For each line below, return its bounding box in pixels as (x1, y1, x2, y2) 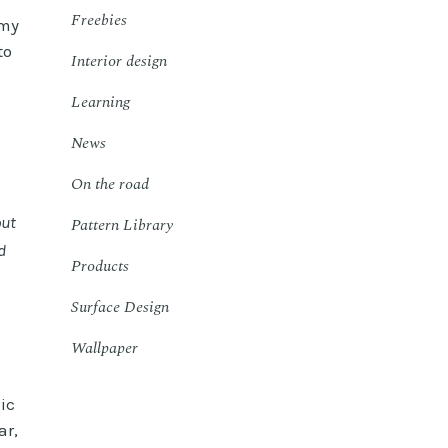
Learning (71, 90, 130, 114)
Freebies (71, 8, 127, 32)
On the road (71, 172, 149, 196)
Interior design (71, 49, 167, 73)
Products (71, 254, 129, 278)
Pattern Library (71, 213, 173, 237)
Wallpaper (71, 336, 138, 360)
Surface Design (71, 295, 169, 319)
